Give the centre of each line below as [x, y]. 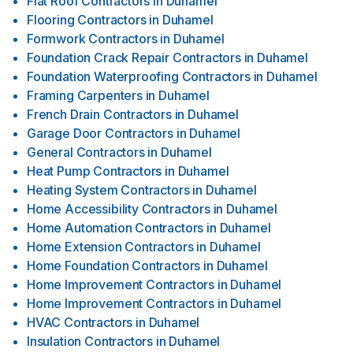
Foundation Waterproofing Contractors [139, 76]
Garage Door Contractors [100, 133]
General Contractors [86, 152]
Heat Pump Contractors [95, 171]
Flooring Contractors [87, 20]
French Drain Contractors [99, 114]
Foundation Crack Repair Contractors [134, 58]
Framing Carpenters [85, 95]
